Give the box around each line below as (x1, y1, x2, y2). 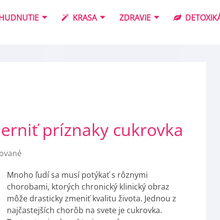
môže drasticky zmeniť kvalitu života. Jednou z (7, 193, 176, 204)
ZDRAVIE (119, 12, 151, 23)
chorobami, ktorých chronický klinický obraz (7, 181, 169, 192)
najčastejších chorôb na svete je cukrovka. (7, 205, 162, 216)
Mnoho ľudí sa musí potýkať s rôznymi (7, 169, 148, 180)
